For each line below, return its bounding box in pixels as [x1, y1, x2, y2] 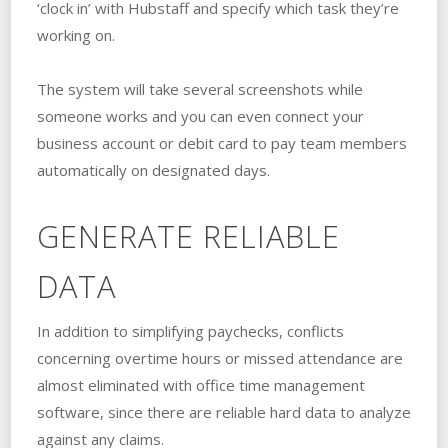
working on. [36, 24, 115, 45]
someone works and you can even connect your [36, 105, 364, 126]
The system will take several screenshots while [36, 78, 363, 99]
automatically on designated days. [36, 159, 270, 180]
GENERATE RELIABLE [36, 214, 340, 257]
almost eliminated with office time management [36, 374, 365, 395]
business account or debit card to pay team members [36, 132, 407, 153]
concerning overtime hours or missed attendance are [36, 347, 403, 368]
